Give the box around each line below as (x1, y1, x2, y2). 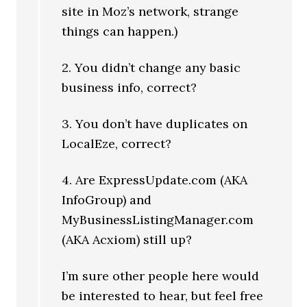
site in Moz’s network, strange (62, 3, 239, 20)
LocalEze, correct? (62, 136, 172, 152)
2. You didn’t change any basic (62, 60, 241, 76)
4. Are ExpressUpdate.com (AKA (62, 172, 248, 188)
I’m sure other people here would (62, 268, 260, 284)
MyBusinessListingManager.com (62, 212, 254, 228)
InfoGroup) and (62, 192, 152, 208)
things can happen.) (62, 23, 178, 40)
